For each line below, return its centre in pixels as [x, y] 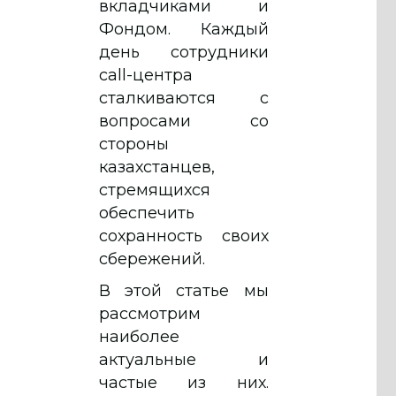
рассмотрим [150, 313]
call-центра [146, 75]
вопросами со [184, 121]
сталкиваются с [184, 98]
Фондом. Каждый [184, 29]
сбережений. [152, 259]
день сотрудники [184, 52]
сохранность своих [184, 236]
